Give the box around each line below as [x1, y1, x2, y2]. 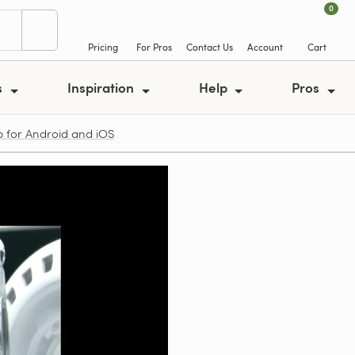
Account [247, 40, 283, 53]
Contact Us [186, 40, 233, 53]
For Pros [136, 40, 172, 53]
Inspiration [67, 78, 138, 97]
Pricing [87, 40, 118, 53]
